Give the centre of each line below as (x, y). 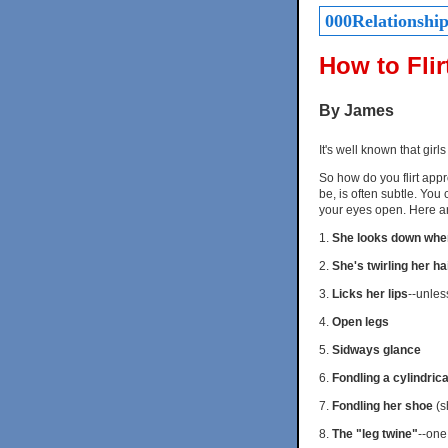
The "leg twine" (375, 433)
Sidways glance (376, 349)
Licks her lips (370, 293)
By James (356, 111)
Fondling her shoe (382, 405)
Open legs (360, 321)
